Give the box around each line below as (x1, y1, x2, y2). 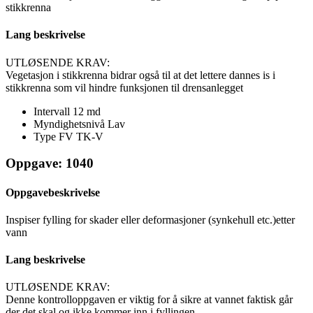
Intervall (34, 105, 73, 117)
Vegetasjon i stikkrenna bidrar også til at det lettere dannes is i (6, 68, 275, 81)
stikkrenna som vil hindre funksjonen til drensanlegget (6, 81, 243, 94)
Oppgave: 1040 (6, 156, 94, 171)
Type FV (34, 130, 76, 143)
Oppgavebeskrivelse (6, 186, 100, 198)
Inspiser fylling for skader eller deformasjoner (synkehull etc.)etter (6, 213, 295, 226)
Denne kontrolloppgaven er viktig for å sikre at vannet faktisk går (6, 293, 293, 306)
